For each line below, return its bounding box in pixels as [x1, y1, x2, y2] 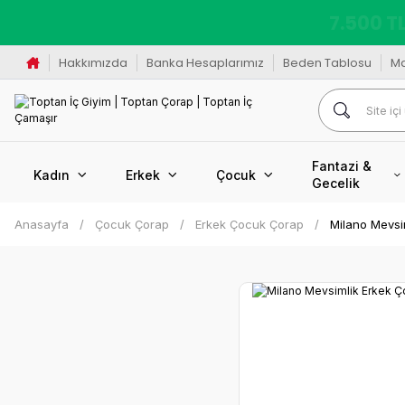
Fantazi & [312, 158, 372, 174]
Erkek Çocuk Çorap [195, 217, 304, 231]
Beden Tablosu [282, 53, 372, 71]
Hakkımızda [58, 53, 127, 71]
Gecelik [312, 175, 360, 191]
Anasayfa [14, 217, 69, 231]
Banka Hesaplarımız [146, 53, 264, 71]
